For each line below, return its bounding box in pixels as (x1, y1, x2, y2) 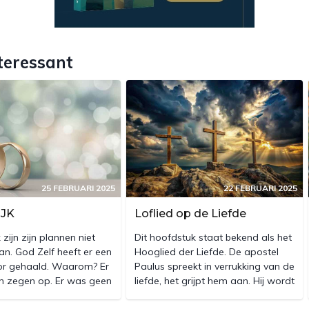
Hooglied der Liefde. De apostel (134, 245, 279, 258)
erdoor (134, 288, 166, 301)
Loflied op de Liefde (134, 206, 246, 220)
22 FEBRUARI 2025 (223, 182, 297, 193)
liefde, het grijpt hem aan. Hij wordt (134, 274, 295, 287)
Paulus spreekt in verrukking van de (134, 259, 295, 272)
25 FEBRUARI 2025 (41, 182, 115, 193)
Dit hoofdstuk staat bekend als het (134, 230, 292, 243)
